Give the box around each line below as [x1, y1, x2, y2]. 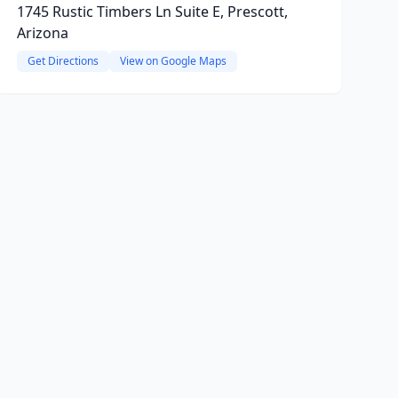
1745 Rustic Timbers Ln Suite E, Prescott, [16, 2, 288, 21]
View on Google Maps [119, 53, 227, 68]
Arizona [16, 23, 68, 43]
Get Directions [27, 53, 99, 68]
